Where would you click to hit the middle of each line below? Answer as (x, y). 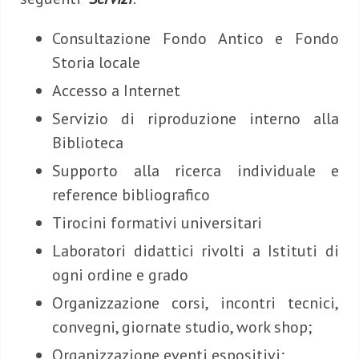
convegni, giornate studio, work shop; (182, 327)
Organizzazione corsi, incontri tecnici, (196, 303)
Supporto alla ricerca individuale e (196, 171)
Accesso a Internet (116, 91)
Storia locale (96, 63)
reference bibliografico (131, 195)
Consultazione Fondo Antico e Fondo (196, 39)
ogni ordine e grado (120, 275)
